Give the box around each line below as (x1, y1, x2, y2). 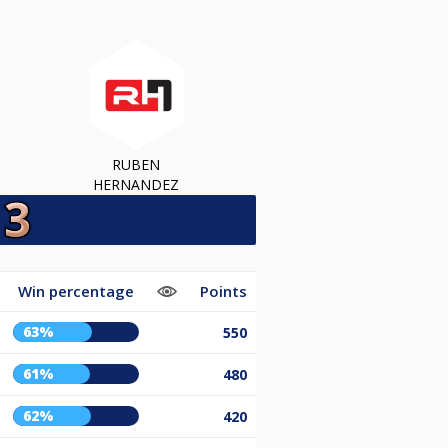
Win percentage (18, 280, 134, 301)
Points (200, 280, 247, 301)
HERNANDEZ (93, 174, 179, 194)
